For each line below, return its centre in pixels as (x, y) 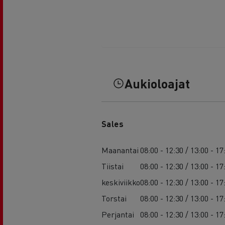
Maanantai (120, 150)
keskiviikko (121, 182)
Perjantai (118, 214)
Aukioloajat (157, 83)
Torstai (114, 198)
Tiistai (112, 166)
